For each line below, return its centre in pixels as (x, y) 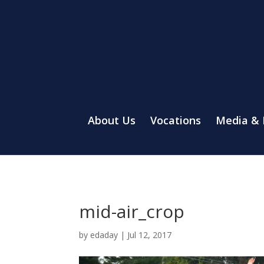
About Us (112, 120)
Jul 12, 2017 (150, 235)
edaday (104, 235)
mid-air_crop (132, 211)
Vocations (176, 120)
